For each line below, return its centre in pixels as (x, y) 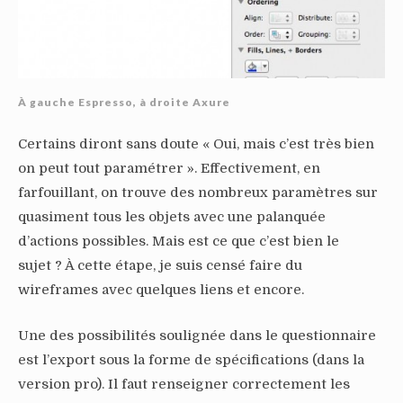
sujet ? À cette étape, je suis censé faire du (160, 266)
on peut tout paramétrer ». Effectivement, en (169, 169)
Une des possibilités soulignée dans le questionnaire (197, 336)
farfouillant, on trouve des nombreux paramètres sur (198, 193)
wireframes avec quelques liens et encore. (161, 290)
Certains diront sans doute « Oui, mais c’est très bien (196, 144)
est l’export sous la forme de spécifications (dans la (191, 360)
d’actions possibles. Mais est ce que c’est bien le (179, 242)
